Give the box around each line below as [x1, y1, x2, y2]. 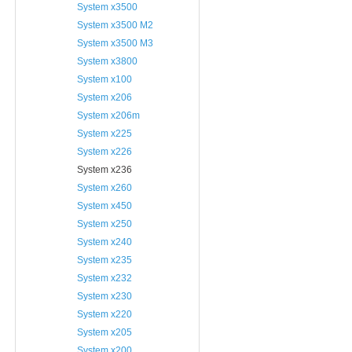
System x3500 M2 [77, 20, 153, 31]
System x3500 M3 [77, 38, 153, 49]
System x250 [77, 218, 132, 229]
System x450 [77, 200, 132, 211]
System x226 [77, 146, 132, 157]
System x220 [77, 309, 132, 320]
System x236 [77, 164, 132, 175]
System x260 [77, 182, 132, 193]
